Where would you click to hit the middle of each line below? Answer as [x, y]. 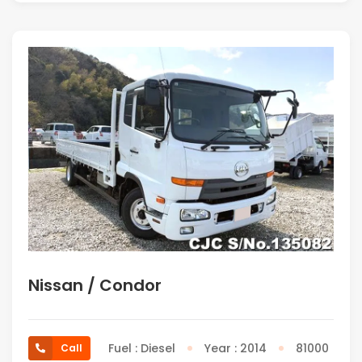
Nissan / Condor [95, 286]
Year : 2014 [236, 349]
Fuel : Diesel [142, 349]
